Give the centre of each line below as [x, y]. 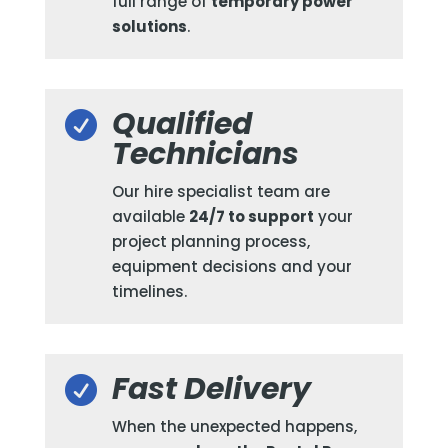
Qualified [181, 123]
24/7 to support [251, 216]
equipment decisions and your [231, 266]
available [150, 216]
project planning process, [210, 241]
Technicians [205, 153]
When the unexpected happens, [234, 426]
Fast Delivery [211, 388]
